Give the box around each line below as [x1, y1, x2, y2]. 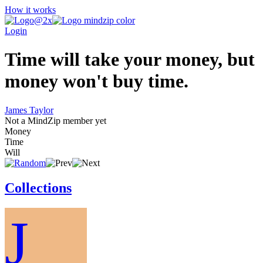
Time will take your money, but [5, 49, 255, 70]
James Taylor [5, 104, 53, 115]
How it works [5, 5, 56, 15]
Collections [5, 180, 72, 195]
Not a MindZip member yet [5, 115, 106, 126]
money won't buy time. [5, 70, 188, 92]
